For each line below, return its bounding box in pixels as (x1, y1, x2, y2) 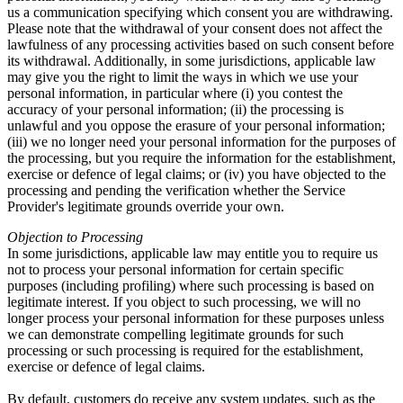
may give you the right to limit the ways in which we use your (7, 69, 358, 85)
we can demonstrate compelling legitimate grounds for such (7, 327, 344, 343)
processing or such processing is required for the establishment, (7, 343, 363, 359)
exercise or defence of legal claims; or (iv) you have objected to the (7, 166, 386, 183)
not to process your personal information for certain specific (7, 262, 344, 278)
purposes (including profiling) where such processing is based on (7, 278, 374, 294)
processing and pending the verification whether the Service (7, 183, 345, 199)
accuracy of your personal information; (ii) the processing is (7, 102, 344, 118)
